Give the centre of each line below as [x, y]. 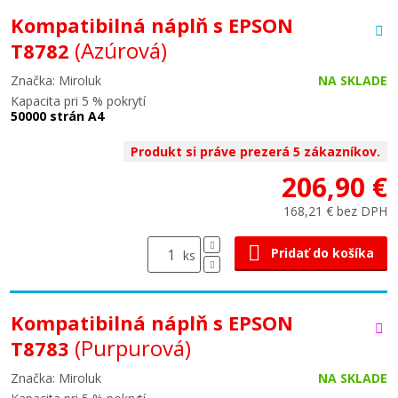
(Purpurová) [133, 348]
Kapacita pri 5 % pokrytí [78, 101]
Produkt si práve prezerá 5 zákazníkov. [255, 151]
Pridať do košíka [322, 253]
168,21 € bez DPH [335, 211]
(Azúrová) [121, 50]
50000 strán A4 [57, 116]
